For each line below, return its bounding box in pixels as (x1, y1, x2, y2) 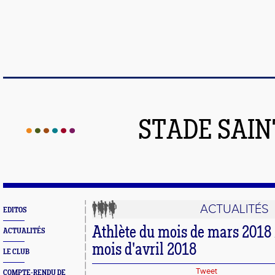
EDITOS (3, 206, 26, 214)
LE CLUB (3, 248, 29, 256)
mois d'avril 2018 (92, 242, 196, 259)
